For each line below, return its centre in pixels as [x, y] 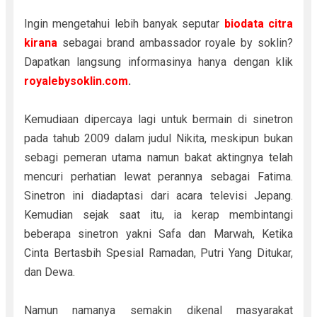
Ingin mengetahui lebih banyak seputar [124, 24]
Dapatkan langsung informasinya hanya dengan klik [158, 62]
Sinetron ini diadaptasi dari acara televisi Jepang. [158, 196]
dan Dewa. [51, 272]
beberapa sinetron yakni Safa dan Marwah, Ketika [158, 234]
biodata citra [259, 24]
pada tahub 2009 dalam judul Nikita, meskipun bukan [158, 138]
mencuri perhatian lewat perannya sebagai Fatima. [158, 177]
